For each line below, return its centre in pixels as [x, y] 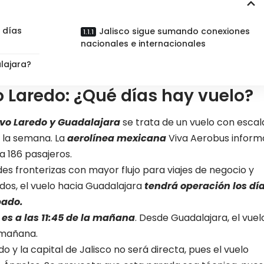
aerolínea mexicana [117, 138]
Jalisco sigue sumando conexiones [174, 31]
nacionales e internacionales [143, 43]
